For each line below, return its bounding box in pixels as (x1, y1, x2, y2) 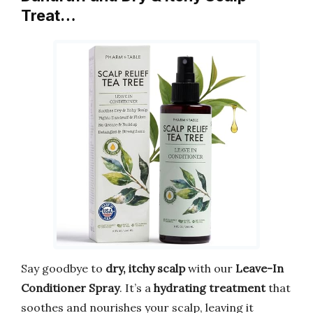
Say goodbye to (21, 261, 105, 276)
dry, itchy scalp (105, 261, 185, 276)
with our (185, 261, 235, 276)
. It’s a (119, 281, 154, 296)
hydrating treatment (154, 281, 265, 296)
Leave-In (235, 261, 284, 276)
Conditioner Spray (21, 281, 119, 296)
